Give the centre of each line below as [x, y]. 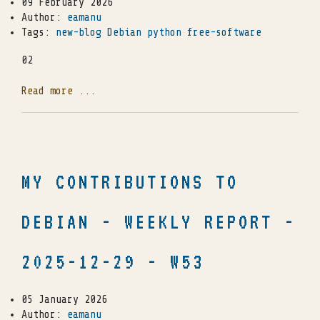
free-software [224, 32]
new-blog [79, 32]
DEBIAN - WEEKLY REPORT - [159, 222]
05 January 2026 [64, 300]
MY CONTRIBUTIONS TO [130, 182]
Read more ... [59, 91]
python [164, 32]
